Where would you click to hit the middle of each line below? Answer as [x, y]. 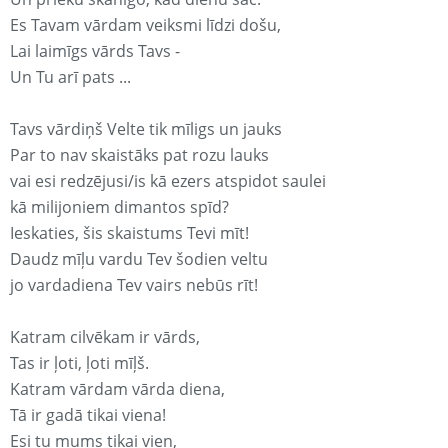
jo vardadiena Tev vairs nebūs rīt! [134, 285]
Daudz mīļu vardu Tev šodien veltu [139, 259]
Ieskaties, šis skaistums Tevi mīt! [129, 233]
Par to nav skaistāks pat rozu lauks [139, 155]
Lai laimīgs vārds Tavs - [95, 51]
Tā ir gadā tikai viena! [88, 415]
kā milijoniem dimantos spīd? [119, 207]
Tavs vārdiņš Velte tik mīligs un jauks [146, 129]
